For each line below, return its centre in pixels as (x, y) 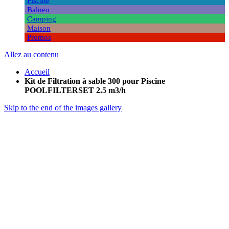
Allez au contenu (31, 54)
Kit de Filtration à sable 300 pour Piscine (95, 81)
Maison (39, 28)
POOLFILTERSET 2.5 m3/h (75, 90)
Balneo (38, 10)
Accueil (37, 72)
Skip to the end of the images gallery (63, 108)
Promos (39, 37)
